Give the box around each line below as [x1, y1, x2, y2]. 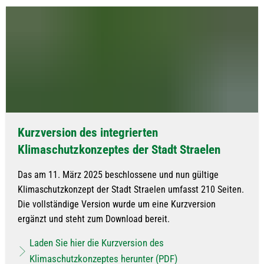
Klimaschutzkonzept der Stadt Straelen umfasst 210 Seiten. [18, 184, 244, 196]
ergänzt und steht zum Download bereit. [18, 213, 170, 225]
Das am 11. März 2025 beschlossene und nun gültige [18, 169, 219, 181]
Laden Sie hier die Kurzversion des [29, 237, 164, 249]
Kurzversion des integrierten [18, 126, 158, 140]
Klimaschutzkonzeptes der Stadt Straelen [18, 143, 220, 157]
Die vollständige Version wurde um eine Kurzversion [18, 199, 216, 210]
